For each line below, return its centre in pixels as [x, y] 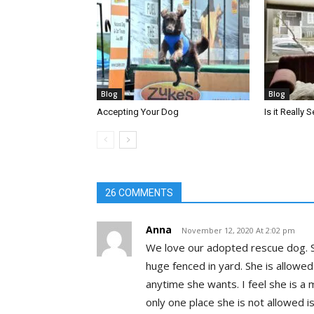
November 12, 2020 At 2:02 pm [238, 231]
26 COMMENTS [139, 193]
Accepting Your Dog [138, 112]
